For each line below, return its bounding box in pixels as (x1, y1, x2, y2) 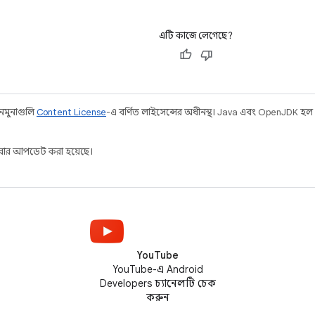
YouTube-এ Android (112, 263, 203, 276)
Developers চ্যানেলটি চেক (99, 277, 216, 290)
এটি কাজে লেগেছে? (159, 29, 233, 41)
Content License (37, 105, 106, 118)
